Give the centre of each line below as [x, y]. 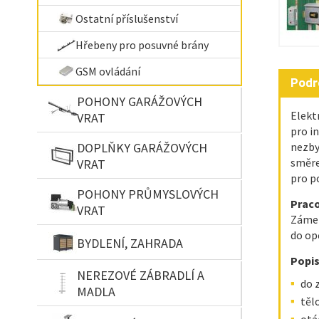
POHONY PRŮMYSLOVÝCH [148, 194]
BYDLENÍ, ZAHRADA [130, 243]
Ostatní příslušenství [127, 19]
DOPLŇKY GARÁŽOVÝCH [142, 148]
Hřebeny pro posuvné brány [142, 45]
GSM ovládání [108, 71]
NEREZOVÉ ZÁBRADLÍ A [141, 275]
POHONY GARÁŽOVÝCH [140, 101]
